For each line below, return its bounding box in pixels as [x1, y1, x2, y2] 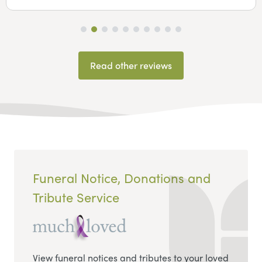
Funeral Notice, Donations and [33, 168, 211, 187]
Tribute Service [33, 187, 119, 206]
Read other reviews [90, 58, 172, 73]
